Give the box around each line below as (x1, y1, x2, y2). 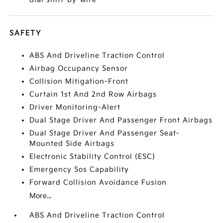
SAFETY (9, 29, 42, 37)
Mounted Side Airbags (29, 139, 115, 148)
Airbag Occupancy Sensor (29, 64, 128, 73)
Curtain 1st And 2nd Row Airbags (29, 90, 157, 99)
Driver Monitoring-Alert (29, 103, 121, 111)
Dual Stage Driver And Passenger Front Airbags (29, 116, 213, 124)
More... (29, 192, 52, 200)
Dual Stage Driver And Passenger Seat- (29, 129, 180, 137)
